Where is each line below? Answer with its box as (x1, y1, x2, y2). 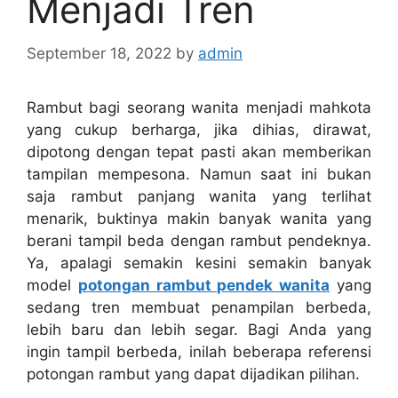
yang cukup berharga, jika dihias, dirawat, (27, 120, 371, 139)
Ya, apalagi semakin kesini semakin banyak (27, 253, 371, 272)
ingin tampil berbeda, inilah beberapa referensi (27, 342, 371, 361)
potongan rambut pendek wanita (77, 275, 330, 294)
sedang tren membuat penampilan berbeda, (27, 298, 371, 316)
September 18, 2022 (27, 44, 171, 62)
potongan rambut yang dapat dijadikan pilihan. (27, 364, 360, 383)
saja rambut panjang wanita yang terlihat (27, 187, 371, 205)
